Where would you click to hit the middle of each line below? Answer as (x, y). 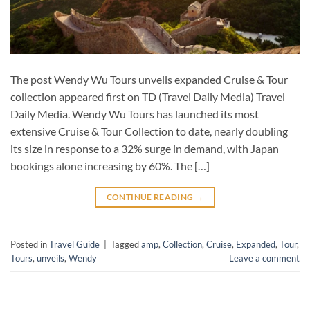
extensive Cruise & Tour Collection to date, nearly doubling (149, 131)
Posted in (30, 245)
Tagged (126, 245)
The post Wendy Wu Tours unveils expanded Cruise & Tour (149, 79)
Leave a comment (264, 258)
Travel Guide (74, 245)
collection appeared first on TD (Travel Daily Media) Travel (148, 96)
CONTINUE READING (151, 197)
